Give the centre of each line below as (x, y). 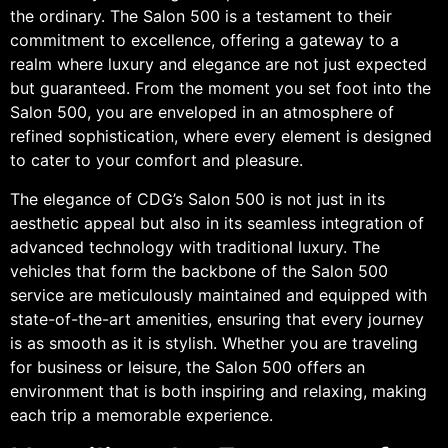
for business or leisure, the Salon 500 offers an (187, 366)
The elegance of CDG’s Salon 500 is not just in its (197, 198)
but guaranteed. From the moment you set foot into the (220, 88)
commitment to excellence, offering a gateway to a (204, 40)
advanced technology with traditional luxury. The (195, 246)
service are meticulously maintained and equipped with (218, 294)
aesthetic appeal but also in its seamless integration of (217, 222)
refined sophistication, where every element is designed (221, 136)
